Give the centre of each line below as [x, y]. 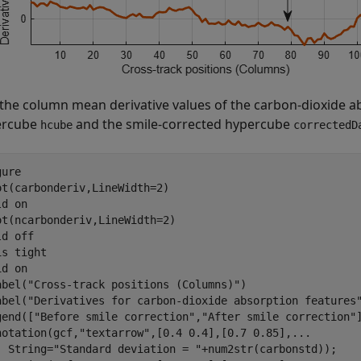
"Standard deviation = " [127, 349]
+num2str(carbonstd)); [269, 349]
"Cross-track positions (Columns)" [134, 284]
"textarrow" [114, 333]
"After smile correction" [279, 317]
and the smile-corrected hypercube [183, 124]
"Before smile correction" [114, 317]
